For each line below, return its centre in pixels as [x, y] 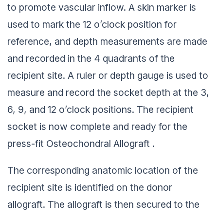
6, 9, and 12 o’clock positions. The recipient [100, 108]
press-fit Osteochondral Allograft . [81, 142]
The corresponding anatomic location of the [103, 168]
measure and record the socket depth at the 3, [108, 91]
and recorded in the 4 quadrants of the [91, 57]
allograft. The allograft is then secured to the [103, 202]
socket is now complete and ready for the [97, 125]
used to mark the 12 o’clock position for [92, 23]
